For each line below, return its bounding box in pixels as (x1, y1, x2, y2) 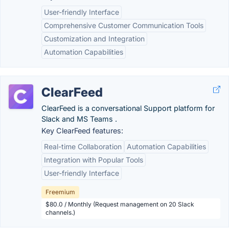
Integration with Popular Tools (44, 155, 143, 164)
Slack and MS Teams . (41, 114, 117, 123)
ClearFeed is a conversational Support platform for (41, 104, 215, 112)
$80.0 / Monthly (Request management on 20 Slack (45, 200, 194, 208)
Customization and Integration (44, 34, 145, 43)
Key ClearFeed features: (41, 126, 123, 135)
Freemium (45, 188, 75, 196)
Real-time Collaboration (44, 142, 122, 151)
